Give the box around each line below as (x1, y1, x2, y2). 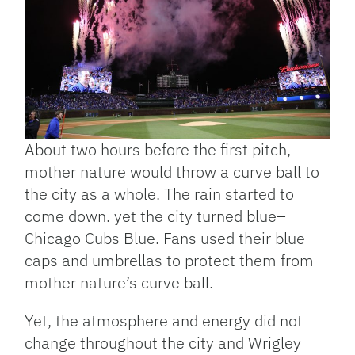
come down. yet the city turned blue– (25, 205, 287, 227)
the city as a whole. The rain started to (25, 183, 295, 205)
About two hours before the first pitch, (25, 139, 292, 161)
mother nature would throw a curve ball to (25, 161, 320, 183)
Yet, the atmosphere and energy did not (25, 310, 303, 332)
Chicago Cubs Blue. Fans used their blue (25, 227, 306, 250)
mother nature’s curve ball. (25, 272, 214, 294)
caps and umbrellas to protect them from (25, 250, 315, 272)
